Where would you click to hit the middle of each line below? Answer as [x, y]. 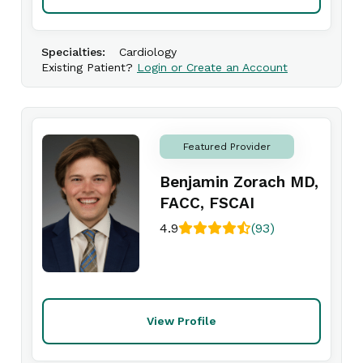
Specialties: [73, 52]
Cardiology [148, 52]
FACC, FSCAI [207, 203]
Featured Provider [227, 147]
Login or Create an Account [212, 67]
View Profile [181, 321]
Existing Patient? [89, 67]
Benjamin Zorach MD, [239, 182]
